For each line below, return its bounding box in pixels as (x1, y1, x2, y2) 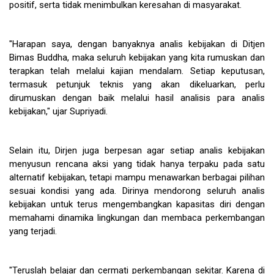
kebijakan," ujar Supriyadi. (9, 105, 108, 117)
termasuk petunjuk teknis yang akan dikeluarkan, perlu (9, 78, 265, 90)
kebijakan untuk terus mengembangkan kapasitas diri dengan (9, 198, 265, 210)
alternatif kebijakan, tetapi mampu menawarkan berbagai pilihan (9, 171, 265, 183)
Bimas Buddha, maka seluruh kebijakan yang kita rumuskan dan (9, 51, 265, 63)
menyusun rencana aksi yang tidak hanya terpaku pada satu (9, 158, 265, 169)
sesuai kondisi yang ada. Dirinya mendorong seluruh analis (9, 185, 265, 196)
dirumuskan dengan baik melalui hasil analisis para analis (9, 92, 265, 103)
